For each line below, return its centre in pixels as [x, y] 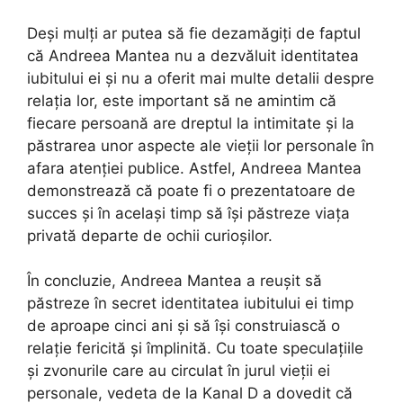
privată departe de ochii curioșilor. [150, 235]
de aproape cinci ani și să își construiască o [184, 326]
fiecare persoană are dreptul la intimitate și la [191, 123]
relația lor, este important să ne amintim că [182, 100]
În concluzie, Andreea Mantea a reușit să [175, 281]
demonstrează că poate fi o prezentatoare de [191, 190]
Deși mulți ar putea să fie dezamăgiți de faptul [194, 33]
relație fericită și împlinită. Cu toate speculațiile [195, 349]
